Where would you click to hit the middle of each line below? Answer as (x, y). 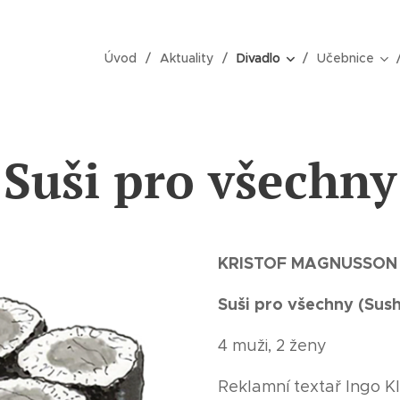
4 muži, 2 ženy (272, 346)
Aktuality (187, 58)
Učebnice (346, 58)
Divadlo (258, 58)
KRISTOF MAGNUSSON (308, 263)
